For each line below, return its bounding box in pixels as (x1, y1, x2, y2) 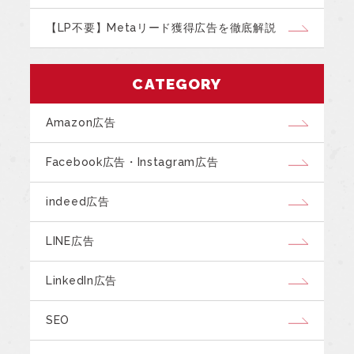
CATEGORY (132, 74, 222, 92)
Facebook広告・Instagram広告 (46, 155, 219, 168)
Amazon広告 (46, 115, 116, 129)
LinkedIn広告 (46, 273, 117, 287)
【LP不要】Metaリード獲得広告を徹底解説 (46, 21, 277, 34)
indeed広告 (46, 194, 110, 208)
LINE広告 (46, 234, 95, 247)
